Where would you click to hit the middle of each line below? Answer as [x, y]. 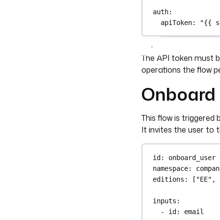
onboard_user [192, 157]
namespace [171, 168]
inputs [165, 201]
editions [169, 179]
